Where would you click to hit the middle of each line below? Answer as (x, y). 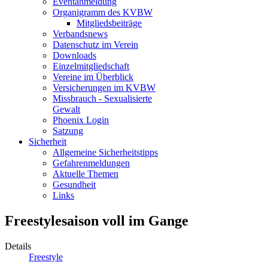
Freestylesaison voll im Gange (97, 220)
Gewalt (66, 109)
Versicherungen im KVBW (104, 87)
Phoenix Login (81, 120)
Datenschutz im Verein (95, 44)
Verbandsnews (80, 33)
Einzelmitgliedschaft (91, 66)
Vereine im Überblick (93, 77)
